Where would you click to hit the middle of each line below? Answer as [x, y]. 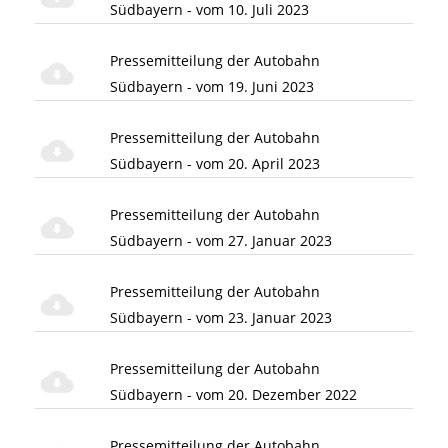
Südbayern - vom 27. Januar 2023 [221, 240]
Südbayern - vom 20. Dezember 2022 [233, 394]
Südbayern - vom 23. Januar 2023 [221, 317]
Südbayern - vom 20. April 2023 [215, 163]
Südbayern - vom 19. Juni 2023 [212, 86]
